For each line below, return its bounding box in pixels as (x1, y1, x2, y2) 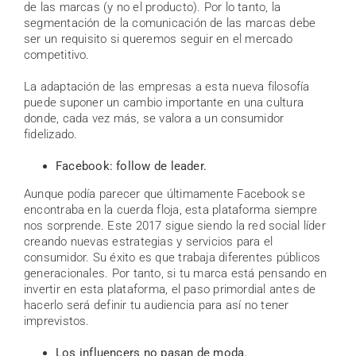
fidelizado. (24, 126, 78, 141)
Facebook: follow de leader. (56, 158, 207, 173)
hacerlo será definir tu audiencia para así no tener (24, 297, 289, 312)
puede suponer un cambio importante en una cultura (24, 95, 304, 110)
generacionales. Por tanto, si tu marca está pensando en (24, 265, 327, 281)
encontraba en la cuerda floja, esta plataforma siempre (24, 202, 318, 217)
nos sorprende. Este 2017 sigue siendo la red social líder (24, 218, 326, 233)
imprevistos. (24, 313, 90, 328)
